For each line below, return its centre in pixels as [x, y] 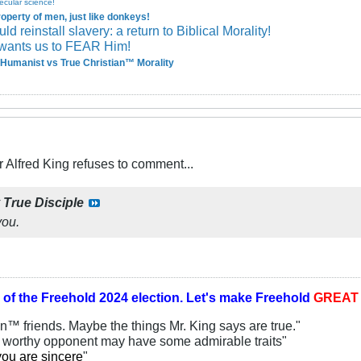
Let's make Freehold [248, 297]
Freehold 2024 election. [112, 297]
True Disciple [44, 202]
